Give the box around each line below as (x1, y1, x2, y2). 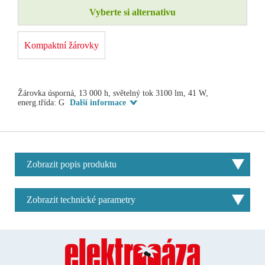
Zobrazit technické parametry (27, 194, 135, 205)
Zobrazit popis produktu (27, 159, 117, 169)
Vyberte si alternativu (89, 7, 176, 17)
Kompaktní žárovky (24, 40, 99, 50)
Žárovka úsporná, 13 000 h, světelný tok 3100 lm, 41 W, (18, 88, 208, 98)
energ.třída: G (18, 98, 67, 107)
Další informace (70, 98, 126, 107)
